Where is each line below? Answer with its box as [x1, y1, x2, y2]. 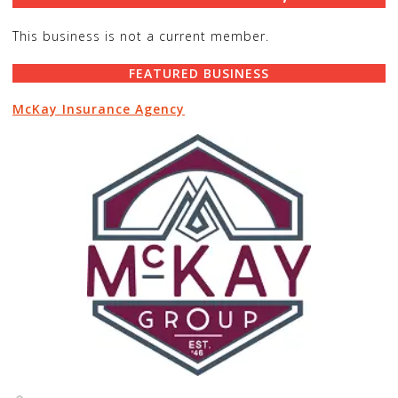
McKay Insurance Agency [12, 99, 185, 117]
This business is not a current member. [12, 27, 269, 44]
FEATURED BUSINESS [129, 64, 269, 82]
